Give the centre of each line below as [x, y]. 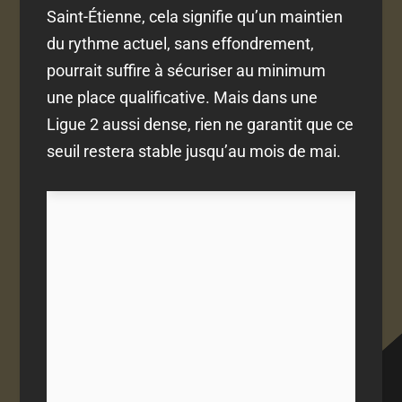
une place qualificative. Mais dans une [183, 98]
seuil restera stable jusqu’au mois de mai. [194, 152]
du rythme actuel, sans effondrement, [181, 44]
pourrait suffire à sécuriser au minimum [187, 71]
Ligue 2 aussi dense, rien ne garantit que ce [201, 125]
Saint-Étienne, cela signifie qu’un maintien [195, 17]
